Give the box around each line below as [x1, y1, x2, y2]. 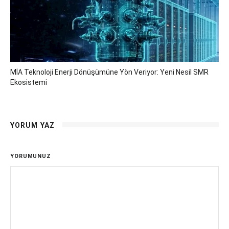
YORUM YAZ [10, 121, 55, 129]
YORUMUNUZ [10, 153, 51, 159]
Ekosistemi [10, 78, 47, 86]
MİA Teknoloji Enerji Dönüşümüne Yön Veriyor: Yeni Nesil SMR [10, 68, 209, 76]
